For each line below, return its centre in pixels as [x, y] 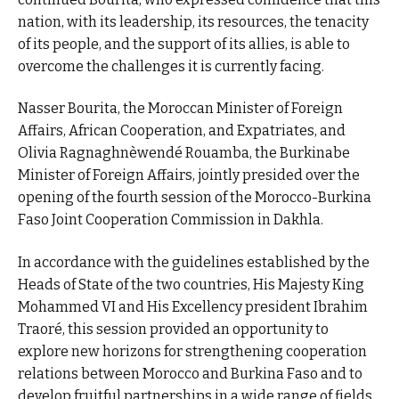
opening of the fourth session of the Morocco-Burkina [195, 198]
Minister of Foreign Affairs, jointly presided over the [189, 175]
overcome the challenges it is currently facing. [171, 66]
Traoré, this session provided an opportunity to [173, 329]
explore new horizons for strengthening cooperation [192, 351]
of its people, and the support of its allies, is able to [184, 44]
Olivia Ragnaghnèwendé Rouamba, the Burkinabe [184, 153]
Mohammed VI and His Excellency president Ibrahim [193, 306]
